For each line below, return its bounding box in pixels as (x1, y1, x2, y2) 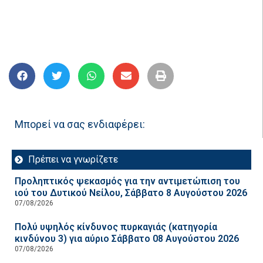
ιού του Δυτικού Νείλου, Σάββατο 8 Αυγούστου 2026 (15, 187, 247, 198)
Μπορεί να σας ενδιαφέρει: (15, 117, 145, 130)
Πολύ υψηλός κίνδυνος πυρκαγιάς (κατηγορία (15, 221, 217, 232)
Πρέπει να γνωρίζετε (28, 153, 118, 165)
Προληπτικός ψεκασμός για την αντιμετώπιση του (15, 175, 240, 187)
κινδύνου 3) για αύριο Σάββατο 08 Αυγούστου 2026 (15, 232, 239, 244)
